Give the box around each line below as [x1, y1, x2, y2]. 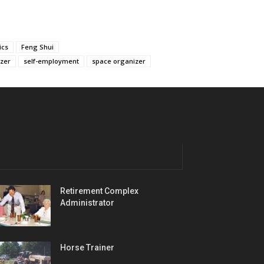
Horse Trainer [60, 242, 114, 252]
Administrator [60, 197, 114, 207]
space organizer [92, 56, 146, 65]
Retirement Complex [60, 186, 138, 196]
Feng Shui [21, 42, 54, 51]
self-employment [24, 56, 79, 65]
